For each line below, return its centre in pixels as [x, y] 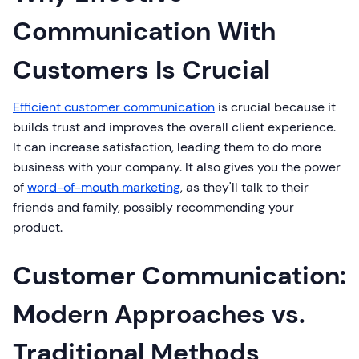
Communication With [144, 32]
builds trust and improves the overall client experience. [174, 127]
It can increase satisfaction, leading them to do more [167, 147]
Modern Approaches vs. [159, 315]
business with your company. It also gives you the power [177, 167]
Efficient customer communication [114, 107]
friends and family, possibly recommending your [153, 208]
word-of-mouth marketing [104, 188]
